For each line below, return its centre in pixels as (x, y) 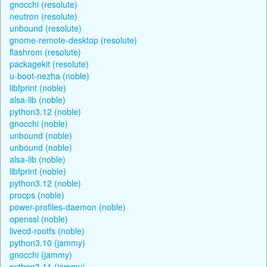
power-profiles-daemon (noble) (68, 207)
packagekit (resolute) (49, 63)
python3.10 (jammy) (47, 242)
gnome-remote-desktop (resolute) (73, 40)
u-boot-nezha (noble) (49, 75)
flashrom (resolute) (45, 52)
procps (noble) (37, 195)
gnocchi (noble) (39, 123)
